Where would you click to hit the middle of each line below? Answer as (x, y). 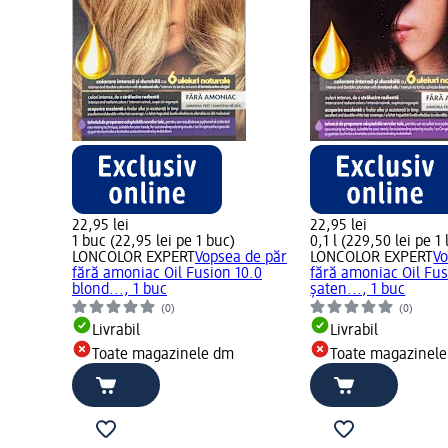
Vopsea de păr (241, 258)
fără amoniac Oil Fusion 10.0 (167, 274)
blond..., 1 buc (119, 290)
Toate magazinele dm (163, 355)
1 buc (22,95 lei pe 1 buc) (153, 242)
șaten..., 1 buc (358, 290)
